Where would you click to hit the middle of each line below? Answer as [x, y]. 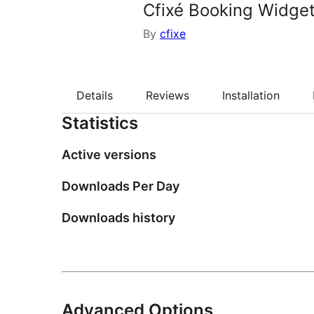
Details [95, 96]
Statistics [100, 123]
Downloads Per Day [121, 186]
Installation [251, 96]
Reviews [168, 96]
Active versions [109, 155]
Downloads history [118, 218]
